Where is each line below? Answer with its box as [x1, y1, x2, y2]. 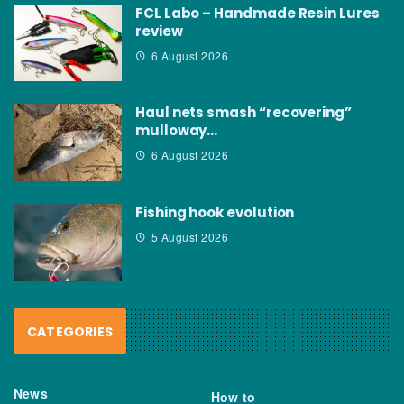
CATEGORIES [27, 323, 113, 342]
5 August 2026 [151, 229, 228, 245]
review [135, 21, 183, 41]
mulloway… [135, 121, 218, 141]
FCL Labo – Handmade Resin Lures [135, 3, 380, 23]
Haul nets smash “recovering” [135, 103, 352, 123]
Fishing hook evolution [135, 203, 295, 223]
